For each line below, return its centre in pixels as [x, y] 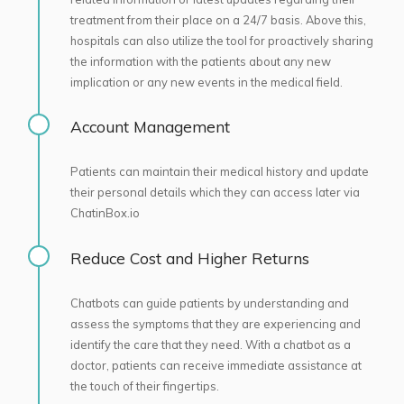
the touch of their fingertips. [144, 386]
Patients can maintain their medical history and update [219, 172]
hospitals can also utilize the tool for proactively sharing [221, 40]
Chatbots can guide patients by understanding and [209, 303]
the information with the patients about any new [200, 61]
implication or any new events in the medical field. [206, 82]
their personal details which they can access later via [215, 193]
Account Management [150, 127]
